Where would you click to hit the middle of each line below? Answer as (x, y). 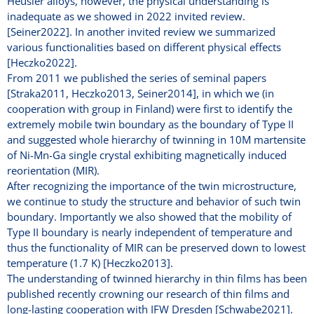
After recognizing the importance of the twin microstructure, (152, 186)
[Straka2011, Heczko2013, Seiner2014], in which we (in (141, 93)
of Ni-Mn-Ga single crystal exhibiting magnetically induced (147, 155)
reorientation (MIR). (53, 170)
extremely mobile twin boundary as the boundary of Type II (150, 124)
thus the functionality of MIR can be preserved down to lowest (156, 247)
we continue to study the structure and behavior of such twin (154, 201)
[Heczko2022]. (42, 62)
